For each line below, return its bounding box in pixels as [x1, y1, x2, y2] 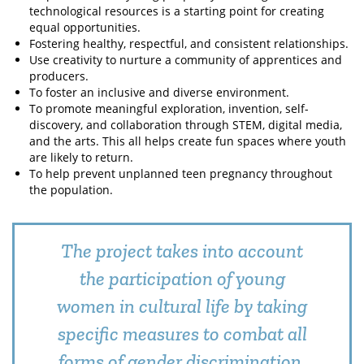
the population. [29, 182, 113, 197]
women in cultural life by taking [57, 294, 307, 318]
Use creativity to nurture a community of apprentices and [29, 52, 342, 67]
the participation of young [79, 266, 285, 290]
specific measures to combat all [57, 322, 307, 345]
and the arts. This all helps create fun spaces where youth [29, 133, 346, 149]
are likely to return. [29, 149, 133, 165]
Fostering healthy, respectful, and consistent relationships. [29, 36, 349, 51]
